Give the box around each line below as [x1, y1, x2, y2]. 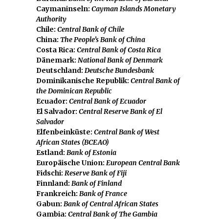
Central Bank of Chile [57, 24, 124, 34]
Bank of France [79, 189, 127, 198]
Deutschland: [36, 66, 85, 75]
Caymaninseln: [36, 4, 91, 13]
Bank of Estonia [66, 148, 116, 157]
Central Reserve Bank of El [79, 107, 162, 116]
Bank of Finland [71, 178, 122, 188]
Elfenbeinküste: [36, 127, 94, 136]
